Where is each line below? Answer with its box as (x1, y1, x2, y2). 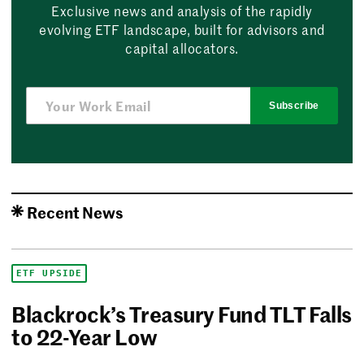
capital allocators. (125, 38, 239, 57)
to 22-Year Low (11, 321, 158, 351)
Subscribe (269, 99, 319, 111)
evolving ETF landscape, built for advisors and (39, 19, 325, 38)
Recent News (27, 200, 123, 223)
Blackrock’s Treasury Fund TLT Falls (11, 298, 352, 328)
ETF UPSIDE (16, 266, 83, 279)
